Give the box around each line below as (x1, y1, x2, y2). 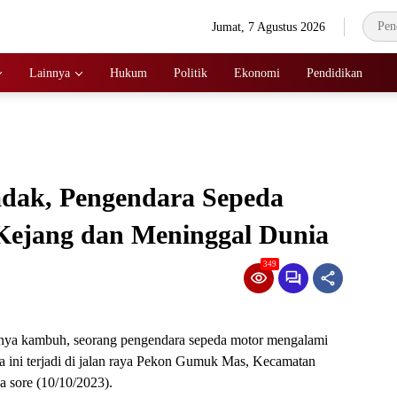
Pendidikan (307, 66, 362, 80)
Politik (174, 66, 207, 80)
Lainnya (29, 66, 70, 80)
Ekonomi (234, 66, 280, 80)
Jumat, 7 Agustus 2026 (212, 19, 326, 34)
